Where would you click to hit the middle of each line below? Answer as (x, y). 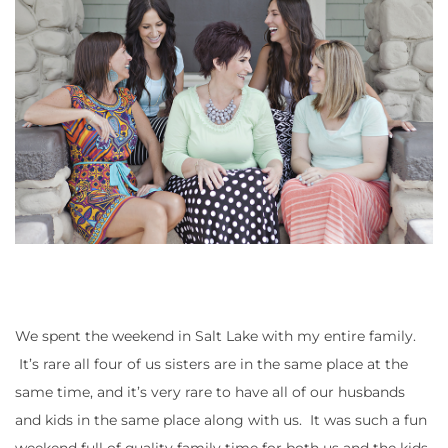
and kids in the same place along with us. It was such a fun (221, 419)
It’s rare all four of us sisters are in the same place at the (211, 363)
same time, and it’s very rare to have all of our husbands (210, 391)
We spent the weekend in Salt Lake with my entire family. (215, 335)
